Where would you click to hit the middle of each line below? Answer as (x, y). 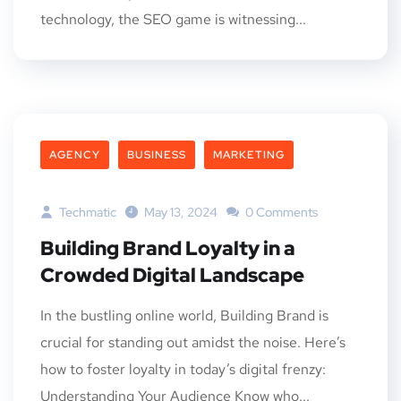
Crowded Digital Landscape (172, 275)
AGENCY (75, 155)
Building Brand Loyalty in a (168, 248)
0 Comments (280, 212)
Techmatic (86, 212)
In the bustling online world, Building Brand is (184, 316)
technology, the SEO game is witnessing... (173, 19)
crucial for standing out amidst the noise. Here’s (193, 342)
